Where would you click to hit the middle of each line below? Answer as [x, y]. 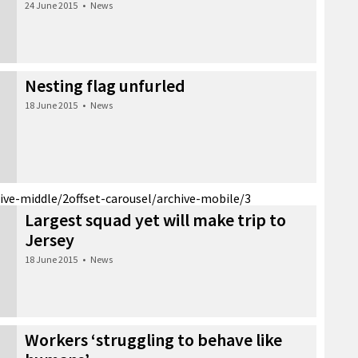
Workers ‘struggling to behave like [153, 339]
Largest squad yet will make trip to [155, 219]
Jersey [50, 239]
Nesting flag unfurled [105, 85]
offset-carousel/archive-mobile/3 [160, 198]
